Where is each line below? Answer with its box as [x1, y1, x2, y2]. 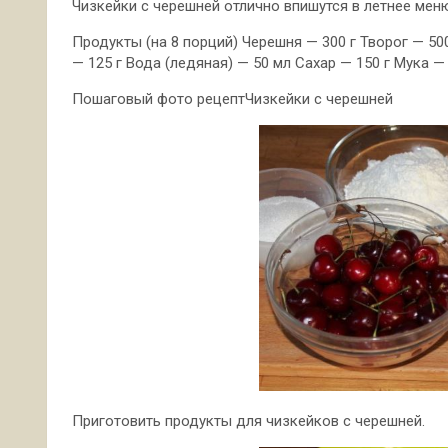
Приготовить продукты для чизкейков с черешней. [72, 412, 425, 430]
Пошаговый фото [72, 90, 197, 108]
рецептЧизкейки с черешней [197, 90, 393, 108]
